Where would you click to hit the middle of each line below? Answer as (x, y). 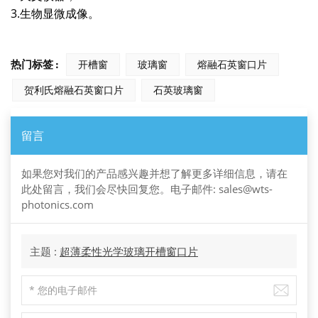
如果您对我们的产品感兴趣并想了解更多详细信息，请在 (154, 174)
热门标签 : (34, 64)
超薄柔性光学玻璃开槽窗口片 (129, 252)
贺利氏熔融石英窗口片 (74, 89)
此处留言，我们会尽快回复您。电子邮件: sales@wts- (147, 189)
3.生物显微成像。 (55, 13)
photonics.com (57, 205)
